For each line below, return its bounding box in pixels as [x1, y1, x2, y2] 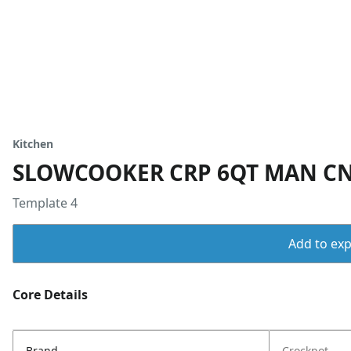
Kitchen [13, 136, 53, 151]
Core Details [13, 286, 88, 303]
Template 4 [13, 194, 78, 212]
